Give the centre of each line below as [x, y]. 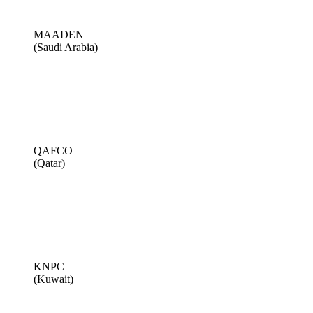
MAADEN [59, 34]
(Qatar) [49, 163]
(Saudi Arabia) [66, 47]
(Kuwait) [53, 279]
